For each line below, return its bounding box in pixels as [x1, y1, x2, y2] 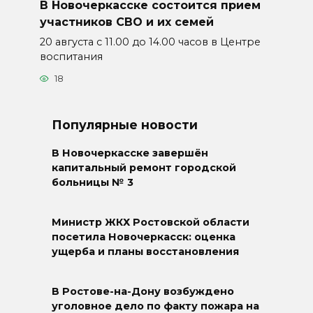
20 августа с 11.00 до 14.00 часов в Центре [39, 35, 261, 48]
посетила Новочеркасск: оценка [52, 231, 235, 244]
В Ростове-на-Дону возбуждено [52, 284, 234, 298]
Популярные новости [52, 117, 198, 132]
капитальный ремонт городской [52, 161, 236, 175]
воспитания [39, 50, 103, 63]
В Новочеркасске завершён [52, 147, 208, 160]
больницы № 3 [52, 176, 133, 189]
